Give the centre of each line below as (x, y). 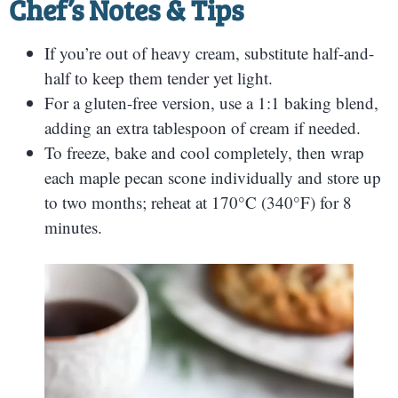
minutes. (73, 227)
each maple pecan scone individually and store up (213, 178)
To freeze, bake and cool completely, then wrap (204, 153)
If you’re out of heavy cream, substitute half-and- (209, 53)
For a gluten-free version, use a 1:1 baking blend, (211, 103)
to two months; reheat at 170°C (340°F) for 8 (198, 203)
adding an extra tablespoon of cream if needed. (203, 128)
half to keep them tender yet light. (159, 78)
